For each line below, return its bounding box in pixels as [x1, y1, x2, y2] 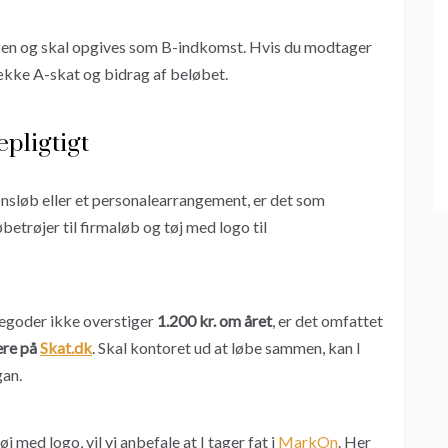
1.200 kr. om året [157, 311, 272, 331]
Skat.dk [40, 338, 92, 358]
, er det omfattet [272, 311, 383, 331]
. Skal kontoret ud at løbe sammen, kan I [92, 338, 361, 358]
